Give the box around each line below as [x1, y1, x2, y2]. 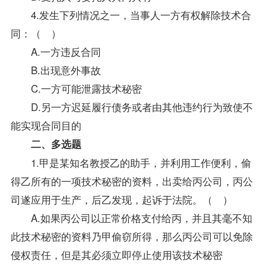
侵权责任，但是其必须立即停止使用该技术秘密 [10, 246, 223, 262]
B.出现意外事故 [10, 62, 101, 77]
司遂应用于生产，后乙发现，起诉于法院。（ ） [10, 191, 233, 207]
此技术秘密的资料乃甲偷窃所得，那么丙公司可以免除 [10, 228, 253, 243]
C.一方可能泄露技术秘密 [10, 80, 142, 96]
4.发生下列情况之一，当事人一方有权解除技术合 [10, 7, 251, 22]
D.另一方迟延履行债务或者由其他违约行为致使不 [10, 99, 253, 114]
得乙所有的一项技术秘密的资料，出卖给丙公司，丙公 [10, 173, 253, 188]
